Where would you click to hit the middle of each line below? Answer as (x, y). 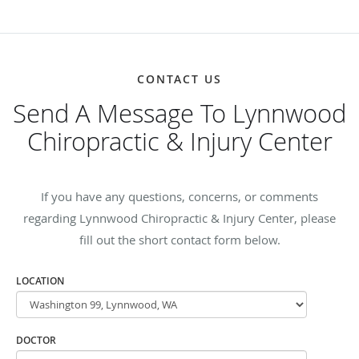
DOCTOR (36, 340)
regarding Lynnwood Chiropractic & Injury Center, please (179, 218)
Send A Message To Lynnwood (179, 113)
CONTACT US (179, 79)
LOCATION (40, 280)
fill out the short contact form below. (179, 239)
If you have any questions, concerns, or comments (179, 196)
